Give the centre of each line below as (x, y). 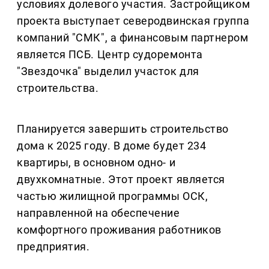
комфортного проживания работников (119, 230)
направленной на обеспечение (98, 213)
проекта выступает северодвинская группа (133, 21)
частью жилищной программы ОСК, (113, 196)
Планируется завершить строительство (123, 129)
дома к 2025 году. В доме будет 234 (112, 146)
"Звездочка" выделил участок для (108, 71)
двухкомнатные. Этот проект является (121, 180)
